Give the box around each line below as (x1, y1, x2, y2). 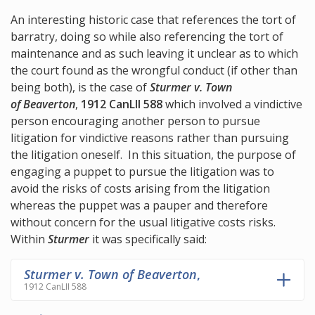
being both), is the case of (11, 79, 150, 96)
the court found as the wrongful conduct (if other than (11, 63, 297, 79)
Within (11, 231, 48, 247)
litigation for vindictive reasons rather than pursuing (11, 130, 289, 146)
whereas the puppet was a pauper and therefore (11, 198, 268, 214)
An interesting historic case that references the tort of (11, 12, 296, 28)
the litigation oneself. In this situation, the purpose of (11, 147, 296, 163)
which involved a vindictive (162, 96, 302, 112)
